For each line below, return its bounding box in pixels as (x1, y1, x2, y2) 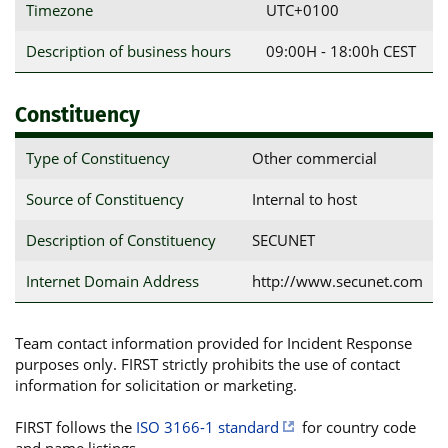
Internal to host (251, 188, 357, 209)
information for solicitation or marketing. (15, 374, 297, 395)
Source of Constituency (25, 188, 184, 209)
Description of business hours (25, 41, 231, 61)
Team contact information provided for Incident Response (15, 332, 412, 353)
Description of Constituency (25, 229, 216, 250)
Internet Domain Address (25, 270, 199, 291)
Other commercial (251, 147, 377, 168)
